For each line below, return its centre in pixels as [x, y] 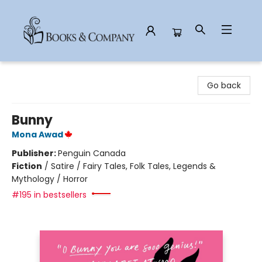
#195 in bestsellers [49, 195]
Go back [224, 85]
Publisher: [35, 153]
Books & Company [46, 73]
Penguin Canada [92, 153]
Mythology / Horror [50, 179]
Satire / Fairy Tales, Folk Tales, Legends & [133, 166]
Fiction [27, 166]
